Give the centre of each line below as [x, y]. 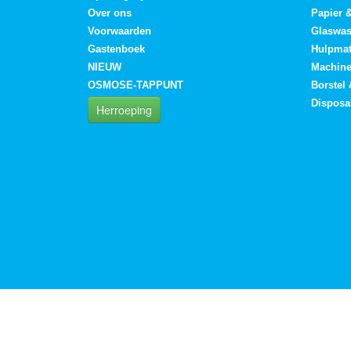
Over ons [110, 13]
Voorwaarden [119, 31]
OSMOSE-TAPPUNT [136, 85]
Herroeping [124, 110]
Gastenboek [116, 49]
